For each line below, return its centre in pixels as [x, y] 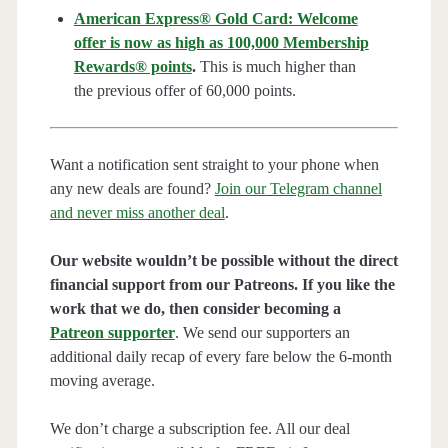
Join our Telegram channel [298, 189]
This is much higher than [275, 67]
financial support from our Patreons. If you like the [222, 285]
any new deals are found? [132, 189]
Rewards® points [132, 67]
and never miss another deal [137, 213]
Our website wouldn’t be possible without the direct [223, 261]
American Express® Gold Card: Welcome [215, 19]
